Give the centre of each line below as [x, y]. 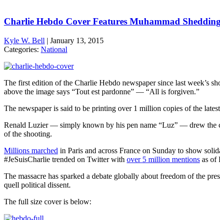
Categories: [22, 49]
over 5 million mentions [163, 159]
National [54, 49]
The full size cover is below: [48, 201]
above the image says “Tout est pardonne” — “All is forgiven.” [102, 91]
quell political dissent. [37, 185]
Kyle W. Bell [24, 40]
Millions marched [31, 150]
